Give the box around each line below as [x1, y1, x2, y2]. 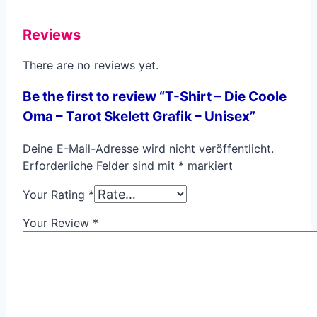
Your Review [23, 216, 93, 231]
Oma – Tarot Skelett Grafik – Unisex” [23, 108, 255, 125]
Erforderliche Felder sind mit [23, 158, 178, 173]
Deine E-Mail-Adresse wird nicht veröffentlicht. [23, 142, 274, 156]
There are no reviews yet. [23, 58, 158, 73]
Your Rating [23, 188, 88, 202]
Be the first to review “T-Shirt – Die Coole [23, 88, 287, 105]
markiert [184, 158, 233, 173]
